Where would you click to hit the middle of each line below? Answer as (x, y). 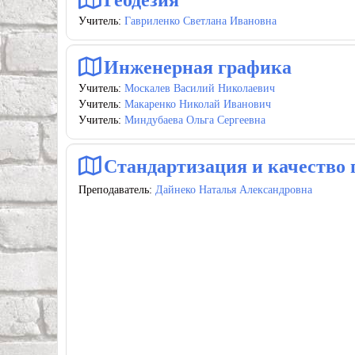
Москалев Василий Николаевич (200, 88)
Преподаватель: (117, 190)
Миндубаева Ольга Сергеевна (195, 120)
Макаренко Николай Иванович (198, 104)
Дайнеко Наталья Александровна (234, 190)
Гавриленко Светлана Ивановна (200, 21)
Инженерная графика (198, 67)
